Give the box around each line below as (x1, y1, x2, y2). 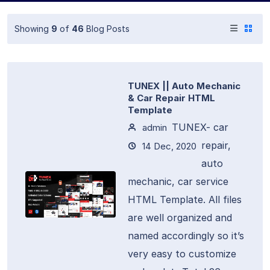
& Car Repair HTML (128, 92, 215, 104)
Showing (14, 23, 51, 34)
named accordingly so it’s (128, 230, 244, 242)
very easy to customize (128, 248, 236, 260)
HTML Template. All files (128, 193, 242, 206)
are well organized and (128, 212, 232, 224)
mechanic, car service (128, 175, 228, 187)
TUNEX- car (172, 121, 228, 133)
